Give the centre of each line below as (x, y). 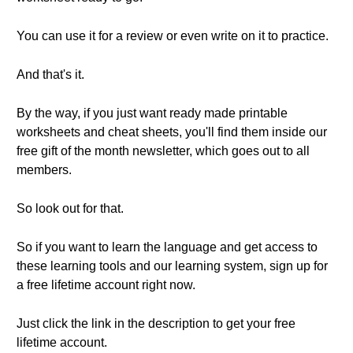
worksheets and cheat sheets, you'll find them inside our (172, 132)
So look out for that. (70, 208)
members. (44, 170)
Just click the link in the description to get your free (156, 323)
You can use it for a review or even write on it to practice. (173, 36)
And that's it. (50, 74)
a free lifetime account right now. (106, 285)
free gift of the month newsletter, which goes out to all (163, 151)
